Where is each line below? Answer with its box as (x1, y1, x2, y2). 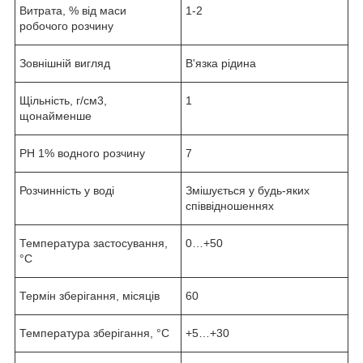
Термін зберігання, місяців (19, 288, 160, 302)
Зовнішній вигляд (19, 56, 110, 70)
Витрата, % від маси (19, 3, 126, 17)
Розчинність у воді (19, 183, 114, 197)
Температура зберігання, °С (19, 326, 169, 340)
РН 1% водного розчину (19, 146, 145, 160)
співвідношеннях (186, 199, 274, 212)
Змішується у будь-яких (186, 183, 310, 197)
